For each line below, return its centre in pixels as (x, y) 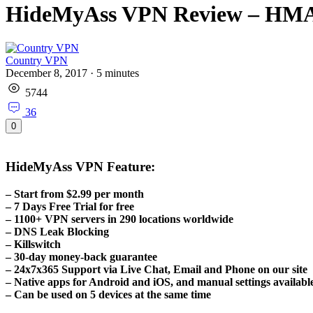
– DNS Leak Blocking (57, 231)
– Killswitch (33, 244)
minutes (122, 73)
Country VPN (37, 61)
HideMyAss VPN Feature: (80, 167)
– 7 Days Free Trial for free (70, 206)
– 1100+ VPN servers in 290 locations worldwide (119, 219)
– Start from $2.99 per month (75, 194)
